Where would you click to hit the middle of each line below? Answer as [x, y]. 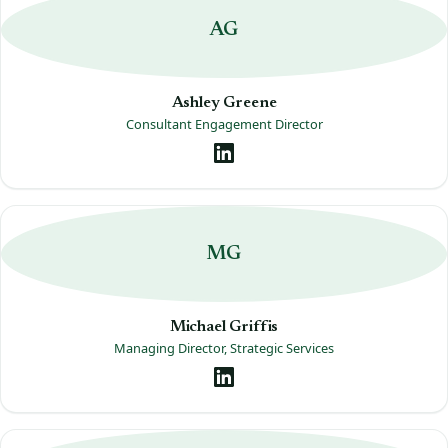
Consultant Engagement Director [224, 124]
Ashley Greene [224, 103]
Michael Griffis [224, 327]
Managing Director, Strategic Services [224, 348]
